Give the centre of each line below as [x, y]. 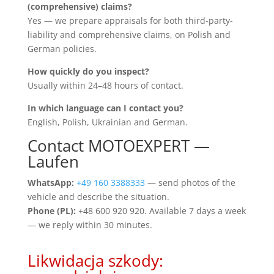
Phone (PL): [51, 210]
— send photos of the [190, 182]
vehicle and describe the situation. [98, 196]
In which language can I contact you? [105, 108]
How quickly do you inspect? [88, 71]
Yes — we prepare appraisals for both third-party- [130, 20]
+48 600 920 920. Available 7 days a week [161, 210]
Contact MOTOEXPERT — [118, 145]
